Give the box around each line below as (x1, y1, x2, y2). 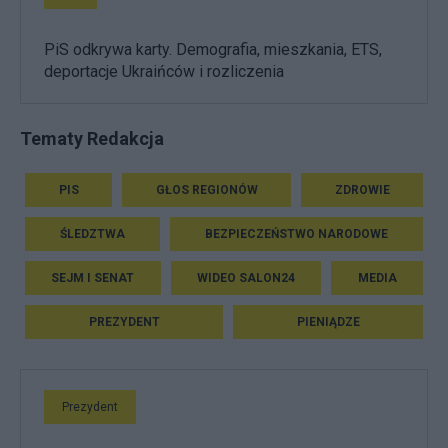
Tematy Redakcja (20, 128, 164, 150)
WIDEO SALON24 (197, 271, 295, 286)
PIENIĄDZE (296, 315, 360, 330)
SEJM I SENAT (51, 271, 135, 286)
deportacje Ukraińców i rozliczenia (44, 62, 284, 82)
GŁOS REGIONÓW (155, 183, 258, 198)
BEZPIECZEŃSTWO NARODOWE (205, 227, 388, 242)
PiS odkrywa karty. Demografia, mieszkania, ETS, (44, 40, 382, 60)
